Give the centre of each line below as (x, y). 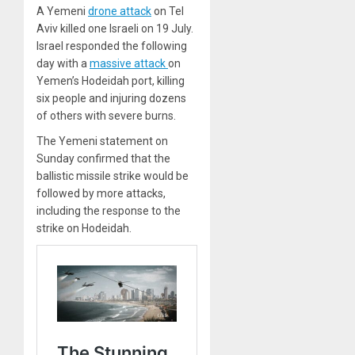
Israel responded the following (112, 46)
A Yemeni (62, 11)
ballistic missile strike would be (113, 176)
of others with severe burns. (106, 115)
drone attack (120, 11)
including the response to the (109, 210)
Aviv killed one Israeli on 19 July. (115, 28)
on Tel (168, 11)
